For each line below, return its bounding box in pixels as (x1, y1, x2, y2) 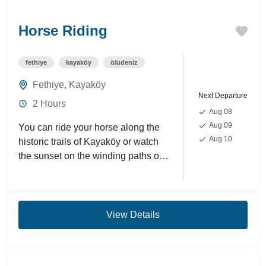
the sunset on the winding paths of (18, 150, 161, 161)
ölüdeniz (110, 58, 138, 66)
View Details (106, 209, 160, 220)
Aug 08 (209, 107, 232, 116)
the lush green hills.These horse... (18, 164, 160, 175)
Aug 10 (209, 135, 232, 144)
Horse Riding (18, 22, 107, 39)
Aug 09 (209, 121, 232, 130)
